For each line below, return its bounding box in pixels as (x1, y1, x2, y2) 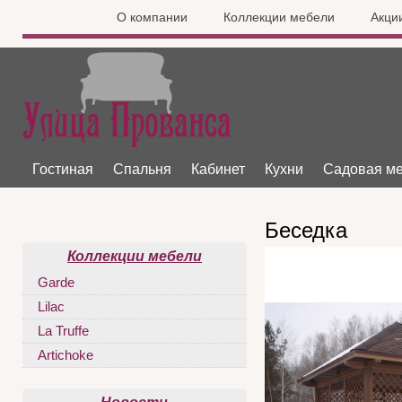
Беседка (265, 217, 347, 242)
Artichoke (38, 347, 93, 363)
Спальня (113, 162, 171, 177)
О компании (117, 10, 188, 24)
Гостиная (32, 162, 93, 177)
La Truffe (38, 323, 89, 339)
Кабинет (191, 162, 245, 177)
